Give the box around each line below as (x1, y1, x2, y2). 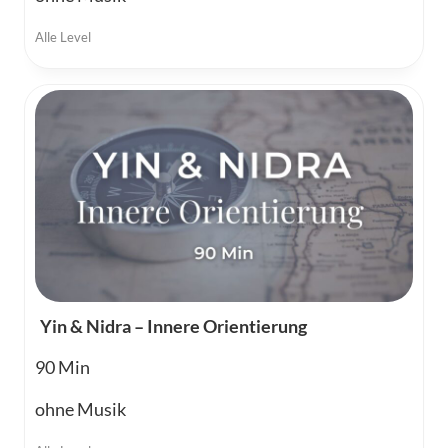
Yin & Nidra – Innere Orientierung (40, 315, 307, 338)
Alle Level (35, 28, 91, 45)
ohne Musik (35, 398, 126, 421)
